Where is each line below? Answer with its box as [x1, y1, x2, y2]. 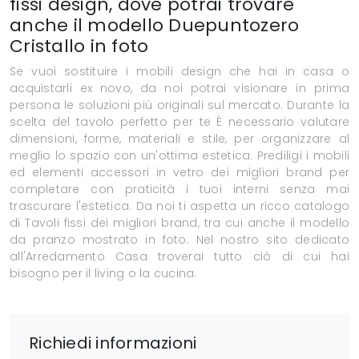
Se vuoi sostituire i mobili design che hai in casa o [10, 63, 349, 80]
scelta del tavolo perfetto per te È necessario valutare [10, 114, 349, 131]
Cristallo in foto [10, 34, 149, 59]
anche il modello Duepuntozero [10, 13, 300, 38]
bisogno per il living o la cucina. [10, 265, 197, 282]
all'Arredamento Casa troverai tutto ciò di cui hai [10, 248, 349, 265]
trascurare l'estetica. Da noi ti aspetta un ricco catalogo [10, 198, 349, 215]
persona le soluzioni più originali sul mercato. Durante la [10, 97, 349, 114]
